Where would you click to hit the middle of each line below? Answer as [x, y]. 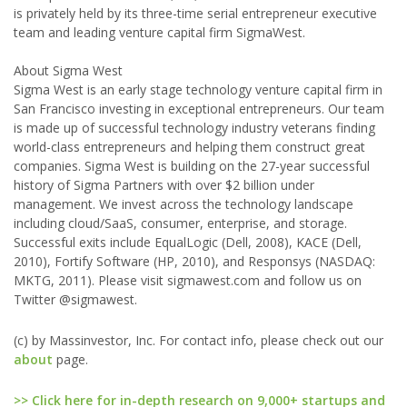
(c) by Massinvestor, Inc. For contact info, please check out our [199, 340]
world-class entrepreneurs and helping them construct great [189, 147]
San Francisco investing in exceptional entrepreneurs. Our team [199, 109]
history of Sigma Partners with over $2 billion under [164, 185]
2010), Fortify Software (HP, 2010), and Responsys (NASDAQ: [194, 261]
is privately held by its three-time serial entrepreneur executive [195, 13]
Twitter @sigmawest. [75, 299]
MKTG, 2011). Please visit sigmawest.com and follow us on [188, 280]
